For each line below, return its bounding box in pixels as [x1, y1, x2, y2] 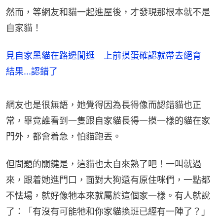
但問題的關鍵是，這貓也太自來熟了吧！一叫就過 [6, 159, 201, 170]
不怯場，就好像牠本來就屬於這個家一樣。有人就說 [6, 190, 210, 201]
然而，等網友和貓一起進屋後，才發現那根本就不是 [6, 7, 210, 18]
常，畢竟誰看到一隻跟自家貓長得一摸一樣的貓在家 [6, 115, 210, 126]
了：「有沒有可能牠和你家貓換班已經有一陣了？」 [6, 206, 210, 217]
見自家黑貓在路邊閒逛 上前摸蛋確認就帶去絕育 [6, 50, 210, 61]
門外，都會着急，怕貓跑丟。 [6, 131, 121, 142]
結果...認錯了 [6, 66, 58, 77]
